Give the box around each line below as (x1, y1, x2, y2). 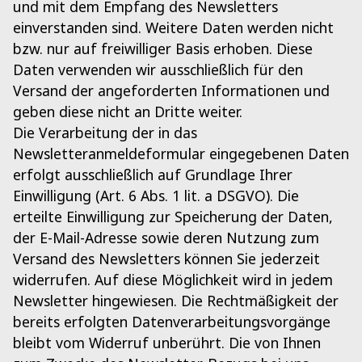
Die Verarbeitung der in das (13, 123, 197, 143)
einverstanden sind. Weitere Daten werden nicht (13, 18, 334, 38)
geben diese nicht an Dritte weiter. (13, 102, 242, 122)
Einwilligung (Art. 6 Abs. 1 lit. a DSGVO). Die (13, 186, 299, 206)
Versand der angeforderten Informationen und (13, 81, 330, 101)
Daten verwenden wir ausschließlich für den (13, 60, 303, 80)
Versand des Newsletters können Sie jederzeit (13, 249, 320, 269)
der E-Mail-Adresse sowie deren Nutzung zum (13, 228, 319, 248)
